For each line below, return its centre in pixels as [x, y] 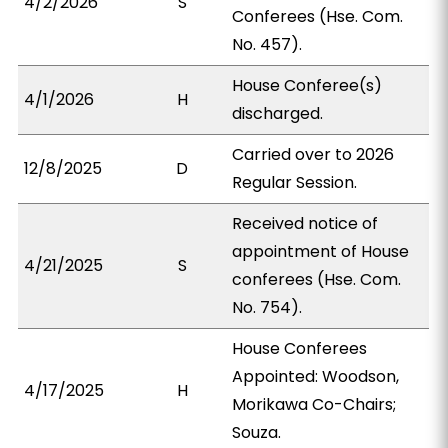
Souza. [257, 432]
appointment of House [321, 251]
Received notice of [305, 223]
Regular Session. [295, 182]
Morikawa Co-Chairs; [314, 404]
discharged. [278, 113]
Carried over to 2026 [313, 154]
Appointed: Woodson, [316, 376]
